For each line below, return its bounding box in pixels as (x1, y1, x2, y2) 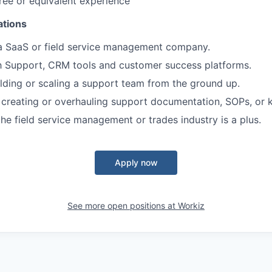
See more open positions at (67, 200, 178, 211)
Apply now (114, 157, 158, 168)
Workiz (178, 200, 205, 211)
